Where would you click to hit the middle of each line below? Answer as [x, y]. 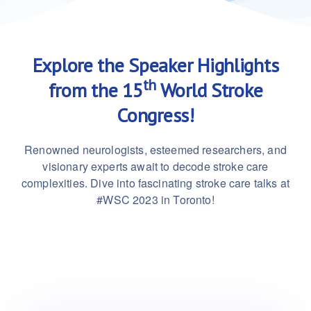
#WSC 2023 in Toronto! [155, 200]
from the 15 [95, 90]
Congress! [155, 115]
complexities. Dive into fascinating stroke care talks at [155, 183]
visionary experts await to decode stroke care [155, 166]
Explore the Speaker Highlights [155, 65]
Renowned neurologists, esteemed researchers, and [155, 150]
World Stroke [210, 90]
